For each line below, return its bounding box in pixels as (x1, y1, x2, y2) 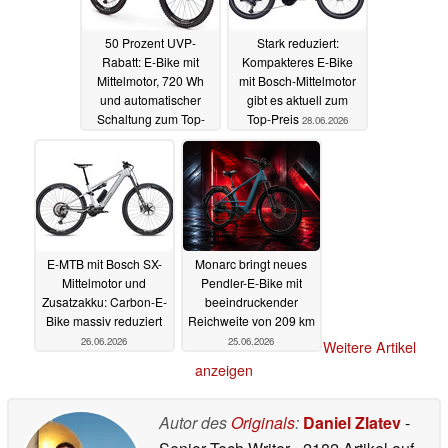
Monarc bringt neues (195, 254, 307, 272)
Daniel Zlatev (303, 411, 401, 435)
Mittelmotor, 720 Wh (97, 71, 204, 89)
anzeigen (195, 360, 253, 381)
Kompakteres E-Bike (242, 52, 353, 70)
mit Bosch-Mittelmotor (239, 71, 356, 89)
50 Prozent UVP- (105, 33, 196, 51)
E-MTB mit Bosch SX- (46, 254, 162, 272)
